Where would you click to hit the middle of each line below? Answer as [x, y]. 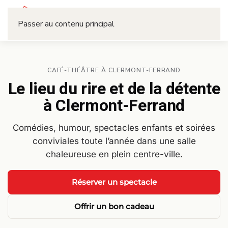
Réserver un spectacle [114, 182]
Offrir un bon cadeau [114, 206]
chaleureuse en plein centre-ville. [114, 154]
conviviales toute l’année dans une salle [114, 141]
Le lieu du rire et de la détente [114, 89]
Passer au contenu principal [66, 24]
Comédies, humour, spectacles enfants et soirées [114, 128]
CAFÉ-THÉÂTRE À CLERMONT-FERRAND [114, 70]
